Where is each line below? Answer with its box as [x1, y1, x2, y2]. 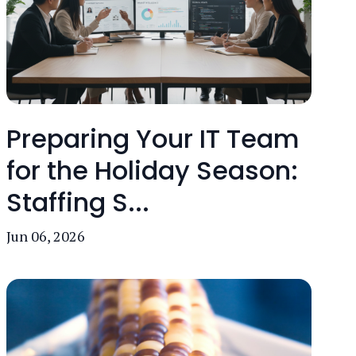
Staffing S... [6, 184, 149, 220]
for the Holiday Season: [6, 153, 298, 188]
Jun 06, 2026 [6, 226, 85, 246]
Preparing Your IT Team [6, 121, 300, 157]
